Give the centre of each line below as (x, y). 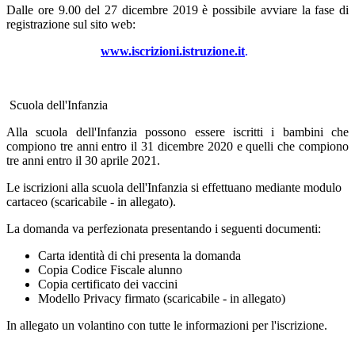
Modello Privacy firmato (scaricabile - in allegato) (162, 299)
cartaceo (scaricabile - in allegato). (91, 202)
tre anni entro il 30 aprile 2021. (83, 161)
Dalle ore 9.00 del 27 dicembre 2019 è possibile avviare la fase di (177, 10)
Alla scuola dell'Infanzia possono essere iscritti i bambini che (177, 132)
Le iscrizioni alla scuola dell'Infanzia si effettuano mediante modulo (174, 188)
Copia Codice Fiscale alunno (110, 270)
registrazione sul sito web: (71, 25)
